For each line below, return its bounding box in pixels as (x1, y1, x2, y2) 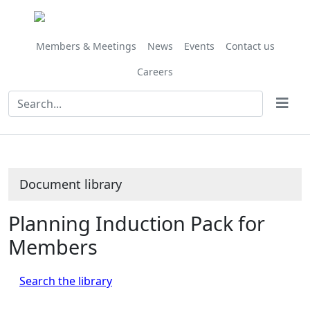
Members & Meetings (35, 39, 136, 53)
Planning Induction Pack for (8, 210, 265, 237)
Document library (19, 176, 122, 192)
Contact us (225, 39, 275, 53)
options (104, 27, 145, 42)
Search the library (19, 273, 112, 289)
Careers (137, 65, 173, 78)
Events (183, 39, 215, 53)
